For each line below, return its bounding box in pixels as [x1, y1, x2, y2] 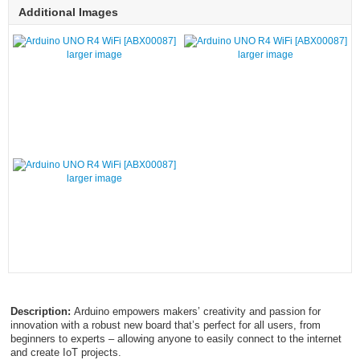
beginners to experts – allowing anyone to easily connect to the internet [10, 332, 342, 345]
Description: [10, 305, 74, 317]
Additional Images [18, 5, 118, 18]
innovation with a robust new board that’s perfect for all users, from [10, 318, 321, 331]
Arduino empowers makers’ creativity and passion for [73, 305, 321, 317]
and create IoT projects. [10, 346, 121, 358]
